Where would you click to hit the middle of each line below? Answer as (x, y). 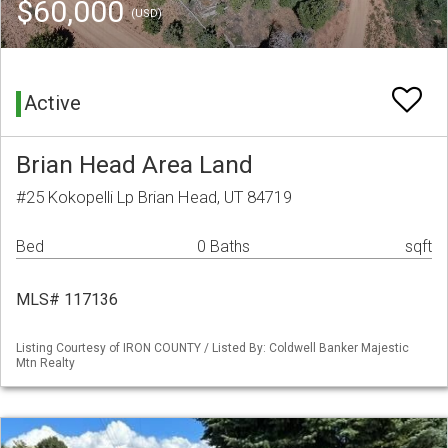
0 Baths (223, 247)
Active (52, 103)
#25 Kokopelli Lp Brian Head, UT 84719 (154, 197)
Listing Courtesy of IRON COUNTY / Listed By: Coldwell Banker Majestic (212, 348)
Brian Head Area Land (134, 165)
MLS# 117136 (67, 300)
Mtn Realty (45, 363)
